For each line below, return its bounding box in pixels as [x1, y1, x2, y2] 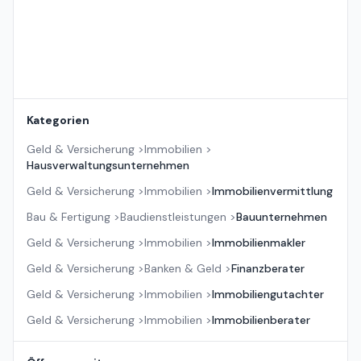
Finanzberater [231, 261, 305, 276]
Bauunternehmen [236, 210, 327, 225]
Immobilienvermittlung [212, 184, 333, 199]
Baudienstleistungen [120, 210, 226, 225]
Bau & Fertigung [27, 210, 110, 225]
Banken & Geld [144, 261, 222, 276]
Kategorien [27, 113, 89, 128]
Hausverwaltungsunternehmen [27, 158, 189, 173]
